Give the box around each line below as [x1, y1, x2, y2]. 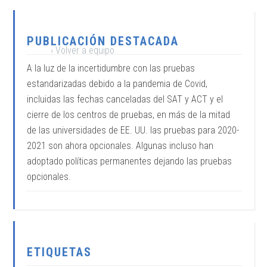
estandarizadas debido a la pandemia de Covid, [27, 78, 208, 89]
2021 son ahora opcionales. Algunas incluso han [27, 140, 214, 151]
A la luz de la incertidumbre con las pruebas [27, 63, 195, 74]
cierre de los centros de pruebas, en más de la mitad [27, 109, 231, 120]
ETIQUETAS [27, 245, 92, 259]
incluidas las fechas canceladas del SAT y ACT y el [27, 94, 223, 105]
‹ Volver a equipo [51, 45, 115, 56]
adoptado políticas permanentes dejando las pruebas [27, 156, 232, 167]
